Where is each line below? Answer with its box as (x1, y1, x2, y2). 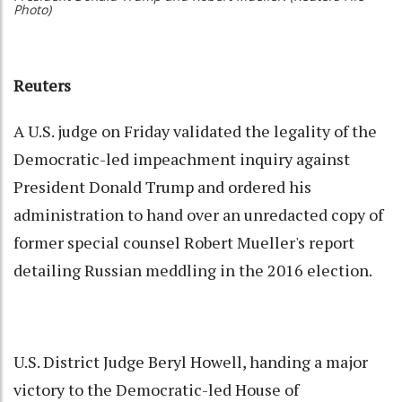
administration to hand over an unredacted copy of (13, 204, 383, 226)
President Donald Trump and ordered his (13, 176, 311, 198)
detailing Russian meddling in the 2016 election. (13, 259, 372, 282)
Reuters (13, 74, 71, 97)
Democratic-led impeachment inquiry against (13, 148, 350, 170)
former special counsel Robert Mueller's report (13, 232, 354, 254)
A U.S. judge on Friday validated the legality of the (13, 120, 377, 143)
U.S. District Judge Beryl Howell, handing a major (13, 351, 368, 373)
